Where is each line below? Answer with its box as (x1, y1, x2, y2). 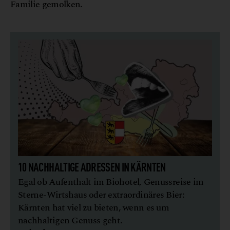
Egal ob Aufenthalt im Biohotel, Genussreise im (18, 175, 204, 189)
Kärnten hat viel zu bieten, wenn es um (18, 200, 169, 215)
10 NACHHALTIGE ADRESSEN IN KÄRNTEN (18, 158, 166, 174)
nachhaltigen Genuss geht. (18, 213, 123, 227)
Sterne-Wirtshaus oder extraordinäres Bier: (18, 187, 185, 202)
